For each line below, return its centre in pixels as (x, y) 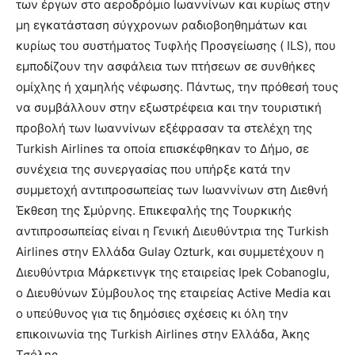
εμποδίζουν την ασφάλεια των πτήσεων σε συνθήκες (166, 67)
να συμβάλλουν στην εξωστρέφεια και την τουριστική (169, 108)
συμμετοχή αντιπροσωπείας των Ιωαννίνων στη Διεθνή (172, 190)
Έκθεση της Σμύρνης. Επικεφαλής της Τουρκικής (154, 211)
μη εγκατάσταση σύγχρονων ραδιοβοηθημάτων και (161, 25)
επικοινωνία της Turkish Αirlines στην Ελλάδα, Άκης (163, 334)
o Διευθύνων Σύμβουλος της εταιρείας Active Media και (173, 293)
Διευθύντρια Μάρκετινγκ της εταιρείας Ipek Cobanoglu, (173, 273)
